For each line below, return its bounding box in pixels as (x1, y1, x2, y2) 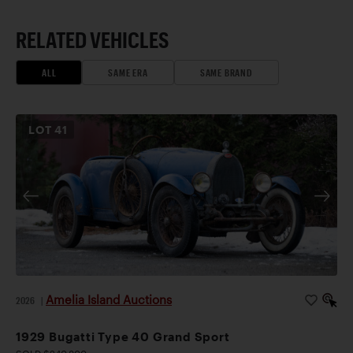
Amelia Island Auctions (46, 292, 172, 307)
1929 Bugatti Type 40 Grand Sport (16, 329, 230, 344)
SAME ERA (108, 66, 148, 78)
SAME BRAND (199, 66, 253, 78)
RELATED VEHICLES (16, 26, 169, 52)
